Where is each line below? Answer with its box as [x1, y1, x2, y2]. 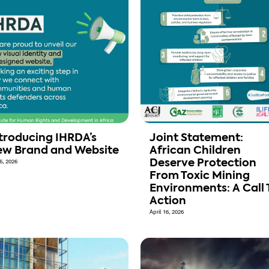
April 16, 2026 [150, 208, 184, 216]
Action [150, 196, 186, 207]
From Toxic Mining [150, 171, 250, 182]
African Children [150, 145, 241, 157]
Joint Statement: [150, 133, 243, 144]
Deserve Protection [150, 158, 256, 169]
